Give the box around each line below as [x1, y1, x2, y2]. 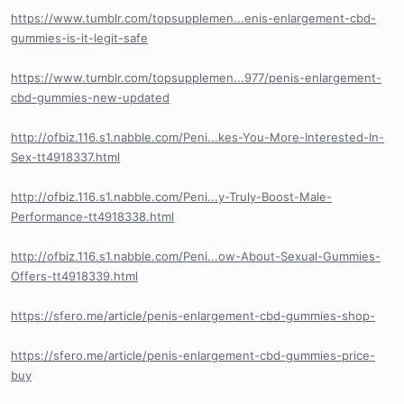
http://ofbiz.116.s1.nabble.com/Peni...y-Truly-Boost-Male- [11, 189, 332, 205]
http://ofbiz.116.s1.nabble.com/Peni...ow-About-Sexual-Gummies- [11, 249, 381, 264]
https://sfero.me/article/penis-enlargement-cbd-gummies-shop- [11, 308, 375, 324]
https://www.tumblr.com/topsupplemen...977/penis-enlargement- [11, 70, 381, 86]
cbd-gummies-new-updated [11, 90, 170, 106]
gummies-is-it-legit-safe [11, 31, 148, 46]
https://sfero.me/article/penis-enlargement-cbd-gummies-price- [11, 348, 375, 363]
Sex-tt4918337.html [11, 150, 120, 165]
